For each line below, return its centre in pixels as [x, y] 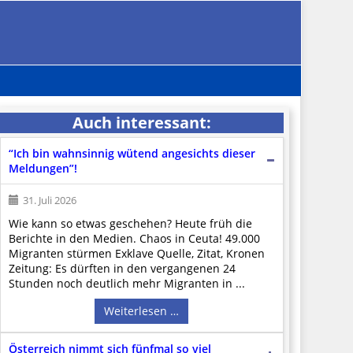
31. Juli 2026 [49, 200]
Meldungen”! [43, 168]
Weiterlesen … [142, 310]
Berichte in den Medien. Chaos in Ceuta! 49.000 [134, 238]
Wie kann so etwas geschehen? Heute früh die [130, 223]
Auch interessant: [141, 122]
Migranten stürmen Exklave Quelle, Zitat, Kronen [136, 253]
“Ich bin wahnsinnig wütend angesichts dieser [132, 153]
